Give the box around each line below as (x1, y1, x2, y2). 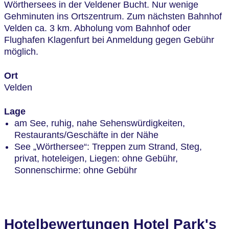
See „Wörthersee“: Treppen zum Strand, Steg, (14, 142, 202, 152)
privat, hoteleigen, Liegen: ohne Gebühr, (14, 153, 178, 164)
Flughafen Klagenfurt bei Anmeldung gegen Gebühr (4, 35, 214, 45)
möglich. (4, 47, 38, 57)
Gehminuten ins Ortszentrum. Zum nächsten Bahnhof (4, 11, 222, 21)
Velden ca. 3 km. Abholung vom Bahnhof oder (4, 23, 191, 33)
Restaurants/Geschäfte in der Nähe (14, 130, 158, 140)
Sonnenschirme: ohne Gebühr (14, 165, 137, 175)
